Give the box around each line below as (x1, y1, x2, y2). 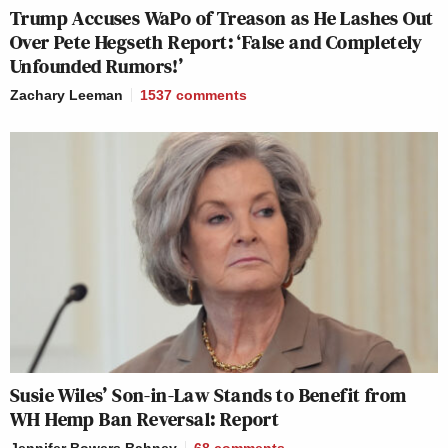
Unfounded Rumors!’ (10, 52, 184, 80)
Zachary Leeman (10, 87, 123, 103)
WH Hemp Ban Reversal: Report (10, 404, 280, 433)
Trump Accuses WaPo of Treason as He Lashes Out (10, 4, 434, 32)
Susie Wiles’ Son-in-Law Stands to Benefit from (10, 380, 407, 409)
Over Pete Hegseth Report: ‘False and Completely (10, 28, 423, 56)
